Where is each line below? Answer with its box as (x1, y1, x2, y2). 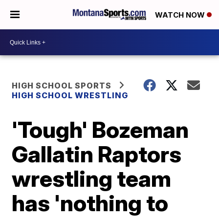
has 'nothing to (12, 189, 169, 217)
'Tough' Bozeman (12, 116, 189, 143)
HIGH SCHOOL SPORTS (12, 81, 112, 90)
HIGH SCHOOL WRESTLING (12, 90, 129, 100)
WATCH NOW (155, 10, 207, 20)
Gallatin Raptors (12, 140, 182, 168)
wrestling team (12, 165, 172, 192)
